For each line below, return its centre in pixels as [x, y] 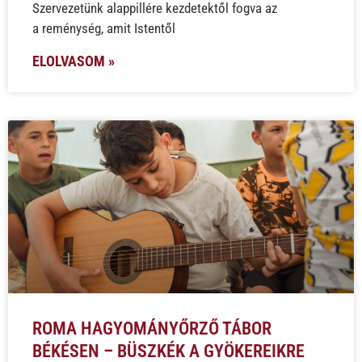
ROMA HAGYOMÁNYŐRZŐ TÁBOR [152, 328]
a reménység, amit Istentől [104, 28]
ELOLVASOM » [74, 61]
